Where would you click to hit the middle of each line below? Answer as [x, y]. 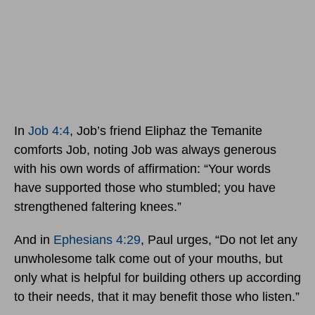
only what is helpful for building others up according [157, 278]
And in [34, 240]
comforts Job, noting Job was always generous [145, 150]
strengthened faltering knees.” [98, 207]
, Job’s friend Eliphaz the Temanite [166, 131]
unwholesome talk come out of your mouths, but [148, 259]
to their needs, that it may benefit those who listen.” [157, 297]
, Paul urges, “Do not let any [219, 240]
